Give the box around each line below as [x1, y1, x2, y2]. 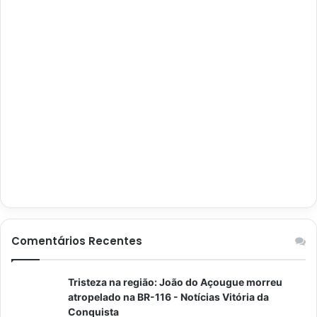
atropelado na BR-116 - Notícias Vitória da [68, 290, 269, 303]
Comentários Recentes [11, 233, 142, 248]
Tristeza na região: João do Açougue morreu [68, 275, 282, 288]
